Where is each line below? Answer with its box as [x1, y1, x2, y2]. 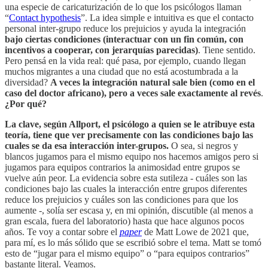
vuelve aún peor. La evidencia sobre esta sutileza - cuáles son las [5, 173, 247, 184]
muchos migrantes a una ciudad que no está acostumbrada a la [5, 66, 238, 77]
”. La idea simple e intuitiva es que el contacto [81, 13, 254, 23]
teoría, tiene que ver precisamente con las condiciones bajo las [5, 130, 253, 141]
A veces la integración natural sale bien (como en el [50, 77, 255, 88]
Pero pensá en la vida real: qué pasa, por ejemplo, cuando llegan [5, 56, 246, 66]
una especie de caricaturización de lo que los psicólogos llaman [5, 2, 242, 13]
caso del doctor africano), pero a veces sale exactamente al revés [5, 88, 261, 99]
